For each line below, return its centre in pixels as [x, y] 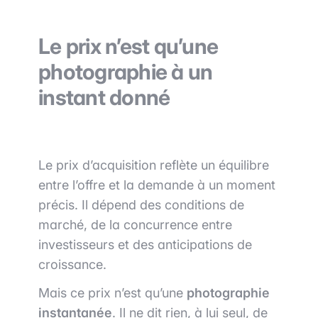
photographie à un [126, 72]
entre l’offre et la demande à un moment [157, 185]
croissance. [72, 265]
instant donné [104, 98]
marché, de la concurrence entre [135, 225]
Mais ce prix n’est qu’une [113, 293]
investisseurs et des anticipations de [145, 245]
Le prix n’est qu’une [128, 46]
